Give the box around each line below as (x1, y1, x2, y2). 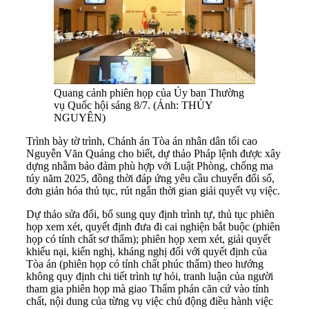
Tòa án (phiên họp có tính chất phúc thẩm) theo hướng (26, 258, 263, 270)
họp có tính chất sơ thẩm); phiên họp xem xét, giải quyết (26, 233, 270, 246)
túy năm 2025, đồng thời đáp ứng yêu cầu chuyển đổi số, (26, 172, 275, 185)
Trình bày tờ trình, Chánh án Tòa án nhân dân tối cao (26, 135, 257, 148)
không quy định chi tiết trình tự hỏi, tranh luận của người (26, 270, 273, 283)
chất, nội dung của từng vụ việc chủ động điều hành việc (26, 295, 273, 308)
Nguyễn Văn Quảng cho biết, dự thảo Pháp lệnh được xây (26, 148, 281, 160)
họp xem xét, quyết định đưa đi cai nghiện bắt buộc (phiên (26, 221, 280, 233)
